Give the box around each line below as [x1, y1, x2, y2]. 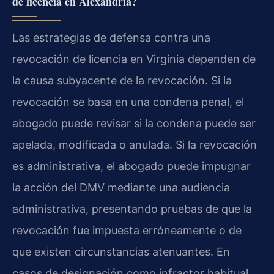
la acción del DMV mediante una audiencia [12, 180, 230, 194]
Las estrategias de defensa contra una [12, 31, 210, 44]
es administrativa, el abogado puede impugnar [12, 159, 251, 172]
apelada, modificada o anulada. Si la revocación [12, 138, 257, 151]
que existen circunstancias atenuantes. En [12, 245, 230, 258]
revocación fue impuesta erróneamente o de [12, 223, 242, 237]
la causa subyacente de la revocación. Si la [12, 73, 232, 87]
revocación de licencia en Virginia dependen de [12, 52, 256, 65]
